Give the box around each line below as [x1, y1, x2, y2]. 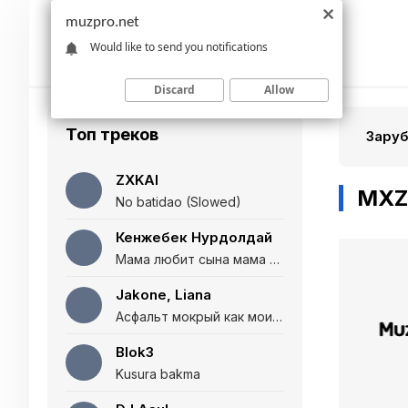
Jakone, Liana [116, 286, 211, 303]
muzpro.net [66, 15, 139, 30]
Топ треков [66, 125, 158, 144]
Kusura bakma [116, 366, 200, 382]
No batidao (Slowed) [116, 194, 241, 209]
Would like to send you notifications [90, 38, 268, 55]
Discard [154, 81, 195, 97]
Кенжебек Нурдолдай [116, 229, 272, 246]
